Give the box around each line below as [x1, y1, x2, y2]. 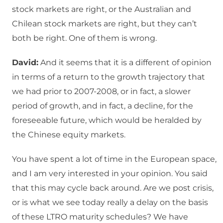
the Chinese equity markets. [12, 130, 125, 140]
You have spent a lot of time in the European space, [12, 154, 217, 164]
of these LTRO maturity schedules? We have [12, 212, 188, 222]
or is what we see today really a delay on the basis [12, 198, 208, 208]
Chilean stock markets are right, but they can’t [12, 19, 197, 29]
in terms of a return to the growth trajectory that [12, 72, 205, 82]
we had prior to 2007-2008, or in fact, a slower [12, 87, 191, 97]
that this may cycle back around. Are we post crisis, [12, 183, 214, 193]
